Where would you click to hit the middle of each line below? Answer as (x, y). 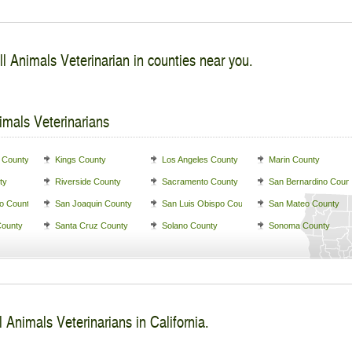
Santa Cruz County (92, 225)
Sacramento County (200, 181)
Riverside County (88, 181)
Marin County (294, 159)
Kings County (81, 159)
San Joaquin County (93, 203)
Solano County (190, 225)
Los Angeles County (200, 159)
